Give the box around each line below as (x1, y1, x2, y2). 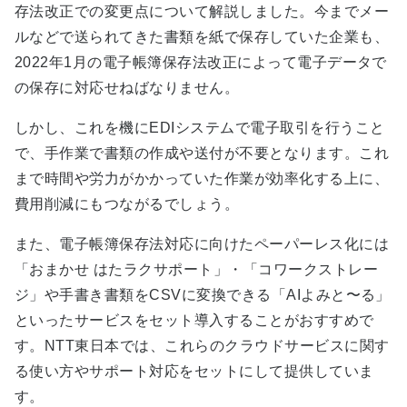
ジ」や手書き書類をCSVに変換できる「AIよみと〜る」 (15, 287, 391, 303)
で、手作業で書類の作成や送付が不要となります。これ (15, 145, 389, 162)
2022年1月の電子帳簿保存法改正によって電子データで (15, 55, 387, 71)
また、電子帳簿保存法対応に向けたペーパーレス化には (15, 236, 389, 253)
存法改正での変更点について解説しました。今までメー (15, 4, 389, 20)
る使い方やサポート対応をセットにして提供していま (15, 363, 374, 380)
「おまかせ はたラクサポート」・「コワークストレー (15, 262, 378, 278)
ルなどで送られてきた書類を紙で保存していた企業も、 (15, 29, 389, 45)
